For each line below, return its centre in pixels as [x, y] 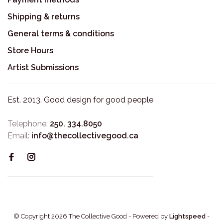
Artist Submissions [43, 68]
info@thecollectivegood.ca [85, 136]
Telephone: [29, 124]
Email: [19, 136]
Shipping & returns [44, 17]
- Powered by [149, 217]
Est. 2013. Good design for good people [80, 100]
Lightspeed [187, 217]
